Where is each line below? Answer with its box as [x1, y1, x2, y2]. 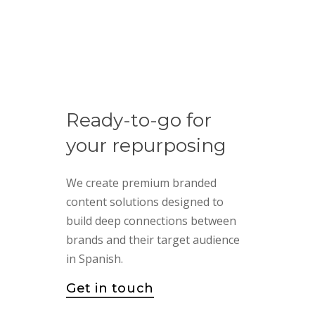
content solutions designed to [66, 194, 224, 210]
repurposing [112, 134, 227, 157]
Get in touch [66, 281, 154, 297]
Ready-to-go [66, 109, 182, 132]
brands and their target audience [66, 232, 240, 248]
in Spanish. [66, 251, 124, 267]
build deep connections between [66, 213, 244, 229]
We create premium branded [66, 175, 217, 191]
